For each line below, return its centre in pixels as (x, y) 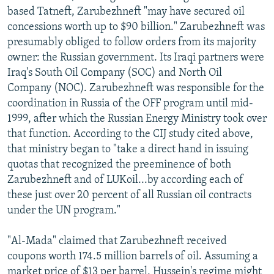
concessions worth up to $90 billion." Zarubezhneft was (136, 27)
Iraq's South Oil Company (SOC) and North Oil (115, 73)
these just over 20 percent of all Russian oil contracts (129, 195)
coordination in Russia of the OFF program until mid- (130, 103)
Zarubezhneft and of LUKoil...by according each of (125, 180)
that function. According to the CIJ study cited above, (130, 134)
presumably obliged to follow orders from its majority (132, 42)
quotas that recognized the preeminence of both (119, 165)
